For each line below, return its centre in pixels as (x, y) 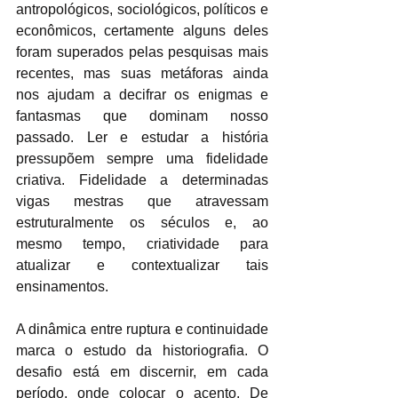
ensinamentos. (64, 286)
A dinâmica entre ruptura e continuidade (142, 329)
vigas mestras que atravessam (142, 201)
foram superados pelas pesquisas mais (142, 52)
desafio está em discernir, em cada (142, 371)
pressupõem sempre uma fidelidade (142, 158)
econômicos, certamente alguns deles (142, 30)
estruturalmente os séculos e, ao (142, 222)
